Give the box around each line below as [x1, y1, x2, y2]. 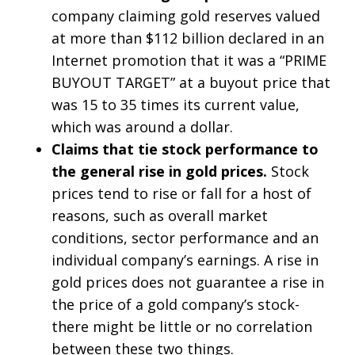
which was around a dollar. [52, 117, 233, 137]
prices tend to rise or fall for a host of [52, 184, 311, 204]
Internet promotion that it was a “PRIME [52, 51, 326, 71]
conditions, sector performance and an [52, 228, 319, 248]
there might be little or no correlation [52, 317, 312, 337]
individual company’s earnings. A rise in [52, 250, 319, 270]
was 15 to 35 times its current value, [52, 95, 300, 115]
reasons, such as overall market [52, 206, 268, 226]
